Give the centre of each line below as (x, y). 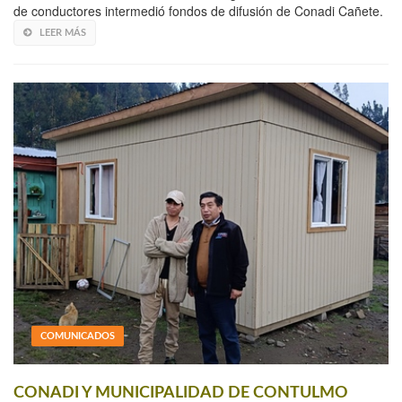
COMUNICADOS (78, 336)
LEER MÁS (63, 33)
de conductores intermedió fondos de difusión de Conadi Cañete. (198, 11)
